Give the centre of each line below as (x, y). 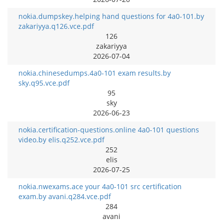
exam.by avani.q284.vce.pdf (65, 196)
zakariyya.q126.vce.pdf (56, 26)
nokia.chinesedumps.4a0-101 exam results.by (95, 73)
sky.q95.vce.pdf (44, 83)
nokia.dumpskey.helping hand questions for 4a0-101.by (111, 16)
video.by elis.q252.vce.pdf (61, 139)
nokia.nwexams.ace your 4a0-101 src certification (100, 186)
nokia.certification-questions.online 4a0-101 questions (109, 129)
